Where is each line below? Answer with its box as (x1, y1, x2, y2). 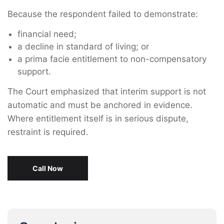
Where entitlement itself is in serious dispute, (7, 113, 188, 123)
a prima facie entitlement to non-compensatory (17, 54, 206, 64)
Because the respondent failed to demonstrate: (7, 9, 198, 19)
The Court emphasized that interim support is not (7, 86, 206, 96)
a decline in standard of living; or (17, 41, 149, 51)
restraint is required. (7, 127, 88, 137)
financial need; (17, 29, 76, 39)
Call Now (32, 164, 63, 172)
